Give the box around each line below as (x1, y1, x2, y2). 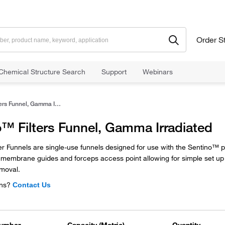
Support (101, 67, 127, 76)
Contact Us (13, 181, 51, 189)
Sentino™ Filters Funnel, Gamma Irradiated (55, 100, 61, 107)
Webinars (143, 67, 173, 76)
